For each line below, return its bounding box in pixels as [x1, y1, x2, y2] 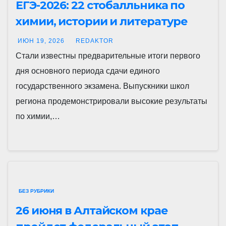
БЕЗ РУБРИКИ [19, 188, 54, 194]
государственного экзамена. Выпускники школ [16, 82, 189, 90]
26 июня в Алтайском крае [16, 204, 167, 217]
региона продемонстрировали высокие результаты [16, 97, 207, 105]
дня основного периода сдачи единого [16, 67, 160, 75]
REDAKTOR [76, 37, 114, 44]
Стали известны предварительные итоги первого [16, 51, 200, 60]
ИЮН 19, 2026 [18, 37, 65, 44]
